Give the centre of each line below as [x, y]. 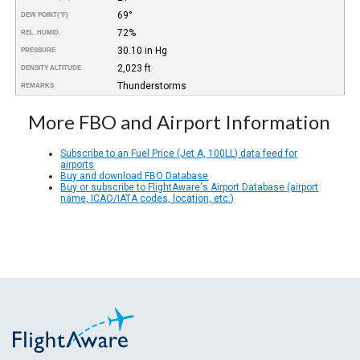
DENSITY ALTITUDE [51, 67]
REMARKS [38, 85]
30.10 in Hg [142, 50]
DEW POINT [39, 14]
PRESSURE [39, 50]
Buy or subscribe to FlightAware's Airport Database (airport [190, 187]
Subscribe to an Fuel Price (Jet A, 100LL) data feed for [179, 153]
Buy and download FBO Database [135, 176]
